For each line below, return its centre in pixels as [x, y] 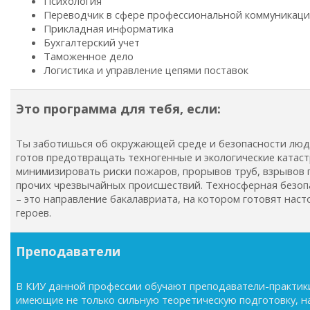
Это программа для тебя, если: [118, 109]
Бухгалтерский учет [92, 42]
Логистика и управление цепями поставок [146, 70]
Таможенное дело [89, 56]
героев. [34, 212]
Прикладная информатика [109, 28]
